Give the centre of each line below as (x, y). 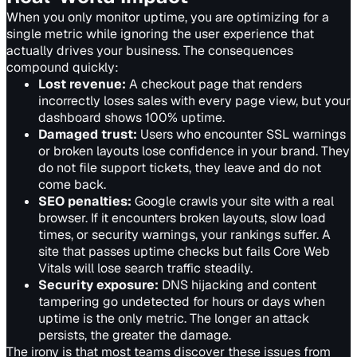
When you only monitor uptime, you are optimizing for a (168, 17)
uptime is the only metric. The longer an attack (174, 318)
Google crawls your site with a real (234, 201)
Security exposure (96, 285)
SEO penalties (83, 201)
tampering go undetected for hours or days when (182, 302)
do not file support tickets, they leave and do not (180, 168)
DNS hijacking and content (239, 285)
